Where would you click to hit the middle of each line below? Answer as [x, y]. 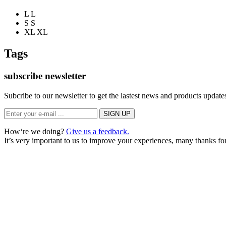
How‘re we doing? [35, 131]
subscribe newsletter [45, 76]
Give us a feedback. [98, 131]
